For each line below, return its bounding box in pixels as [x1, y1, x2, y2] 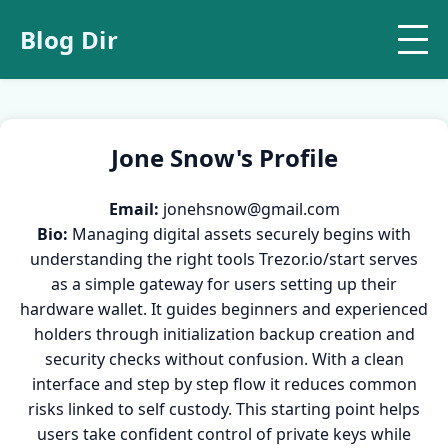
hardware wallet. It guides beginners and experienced [20, 298, 428, 320]
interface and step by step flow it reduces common [31, 373, 417, 395]
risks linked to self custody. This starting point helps [28, 398, 420, 420]
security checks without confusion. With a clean [44, 348, 404, 370]
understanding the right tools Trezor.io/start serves [30, 248, 418, 270]
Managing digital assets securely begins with [68, 223, 411, 245]
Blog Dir [20, 22, 119, 56]
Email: [108, 198, 159, 220]
